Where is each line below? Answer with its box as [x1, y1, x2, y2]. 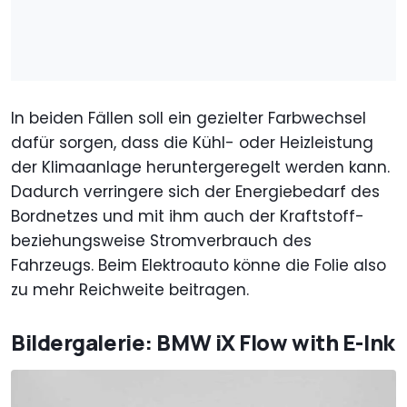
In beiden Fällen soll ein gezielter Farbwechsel [11, 106, 366, 129]
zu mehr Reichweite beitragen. [11, 278, 249, 301]
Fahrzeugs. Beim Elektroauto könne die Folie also [11, 253, 386, 276]
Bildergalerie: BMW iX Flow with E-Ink [11, 326, 395, 357]
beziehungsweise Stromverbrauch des [11, 229, 312, 252]
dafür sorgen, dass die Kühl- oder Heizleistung [11, 131, 373, 154]
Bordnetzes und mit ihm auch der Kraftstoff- [11, 204, 364, 227]
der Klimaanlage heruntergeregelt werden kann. [11, 155, 390, 178]
